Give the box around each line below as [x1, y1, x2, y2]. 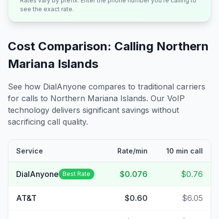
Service [16, 147, 43, 155]
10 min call [166, 147, 203, 155]
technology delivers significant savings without [8, 105, 179, 115]
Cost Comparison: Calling [8, 39, 156, 53]
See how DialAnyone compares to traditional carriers [8, 82, 205, 91]
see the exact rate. [20, 5, 74, 13]
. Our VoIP [146, 93, 185, 103]
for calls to [8, 93, 50, 103]
